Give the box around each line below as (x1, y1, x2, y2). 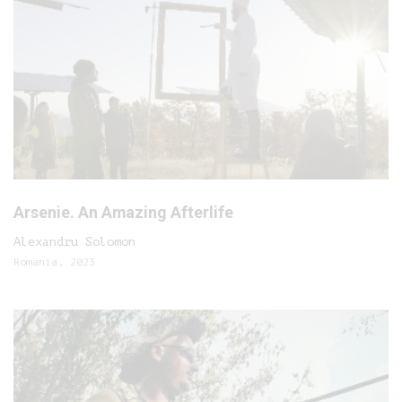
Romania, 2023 (13, 256, 95, 268)
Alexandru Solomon (13, 235, 135, 249)
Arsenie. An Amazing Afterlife (13, 203, 233, 222)
